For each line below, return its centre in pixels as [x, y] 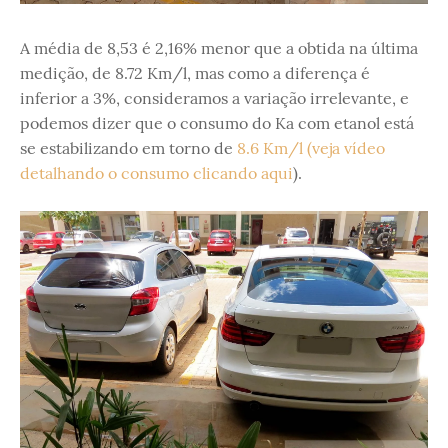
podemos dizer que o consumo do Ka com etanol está [217, 123]
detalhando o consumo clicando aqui [156, 173]
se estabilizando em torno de [128, 148]
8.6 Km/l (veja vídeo [311, 148]
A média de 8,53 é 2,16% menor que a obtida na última [219, 48]
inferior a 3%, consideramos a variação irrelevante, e [214, 98]
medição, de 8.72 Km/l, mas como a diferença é [195, 73]
